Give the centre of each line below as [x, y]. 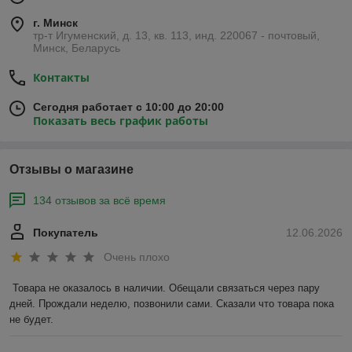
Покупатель [66, 233]
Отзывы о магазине [71, 170]
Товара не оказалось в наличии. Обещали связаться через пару [166, 288]
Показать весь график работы [121, 121]
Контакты [61, 78]
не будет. [31, 320]
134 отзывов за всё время [99, 201]
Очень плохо [137, 257]
